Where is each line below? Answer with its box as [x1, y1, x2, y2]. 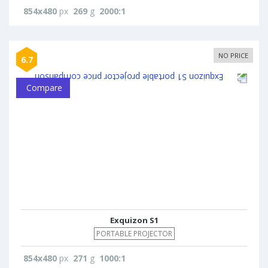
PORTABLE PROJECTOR [96, 229, 172, 239]
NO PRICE [218, 51, 248, 60]
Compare [24, 82, 62, 93]
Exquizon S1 [109, 215, 159, 226]
